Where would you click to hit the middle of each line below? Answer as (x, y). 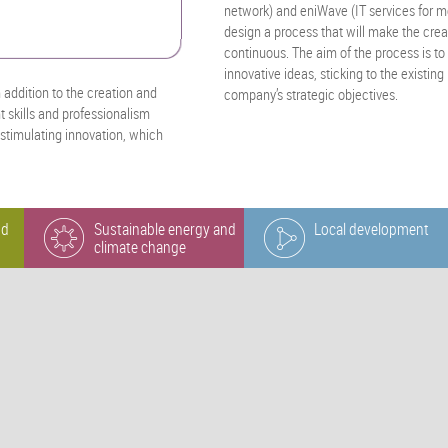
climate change (140, 247)
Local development (371, 229)
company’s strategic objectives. (311, 93)
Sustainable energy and (165, 229)
